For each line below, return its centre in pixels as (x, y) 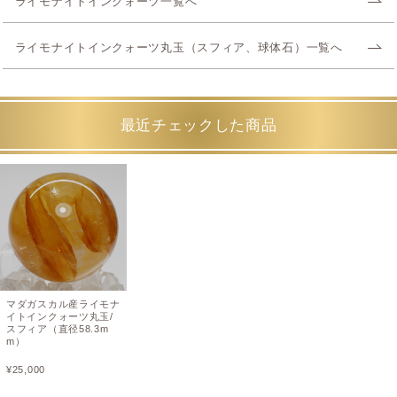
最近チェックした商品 (198, 126)
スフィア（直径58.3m (58, 328)
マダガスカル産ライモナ (63, 304)
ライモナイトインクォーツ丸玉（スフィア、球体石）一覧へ (179, 48)
